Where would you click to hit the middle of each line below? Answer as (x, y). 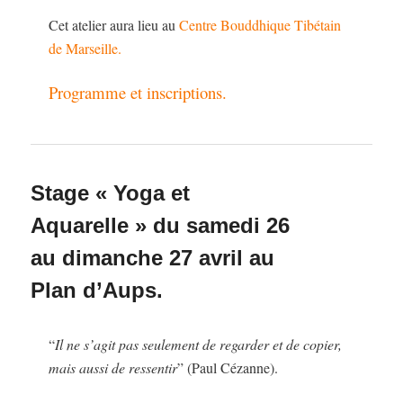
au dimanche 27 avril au (153, 258)
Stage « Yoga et (111, 193)
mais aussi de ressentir (113, 367)
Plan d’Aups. (97, 291)
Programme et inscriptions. (138, 92)
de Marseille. (85, 48)
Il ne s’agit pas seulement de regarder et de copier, (199, 344)
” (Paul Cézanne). (228, 367)
